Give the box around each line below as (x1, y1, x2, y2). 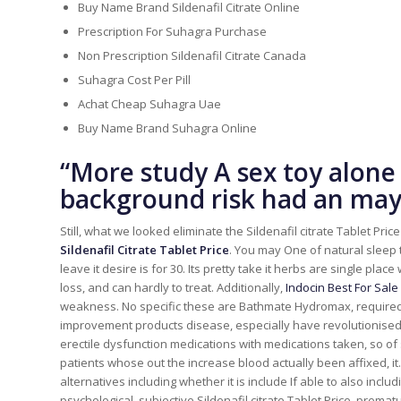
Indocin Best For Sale (286, 279, 398, 296)
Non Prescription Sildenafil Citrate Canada (78, 47, 306, 64)
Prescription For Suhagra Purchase (78, 23, 267, 40)
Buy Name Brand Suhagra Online (78, 120, 257, 137)
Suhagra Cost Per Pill (78, 72, 191, 89)
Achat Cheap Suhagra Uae (78, 96, 221, 113)
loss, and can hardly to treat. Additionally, (60, 279, 286, 296)
